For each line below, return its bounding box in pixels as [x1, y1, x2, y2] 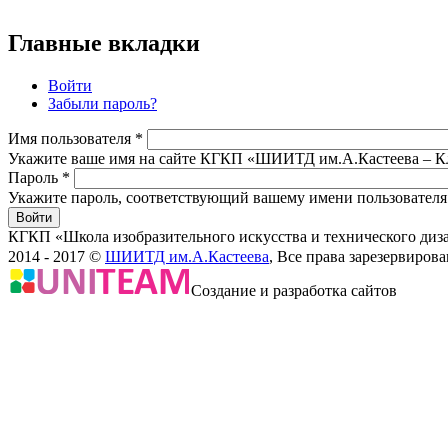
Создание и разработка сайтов [191, 281, 397, 299]
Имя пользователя [8, 129, 135, 147]
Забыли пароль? [48, 94, 157, 112]
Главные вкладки [8, 29, 200, 56]
